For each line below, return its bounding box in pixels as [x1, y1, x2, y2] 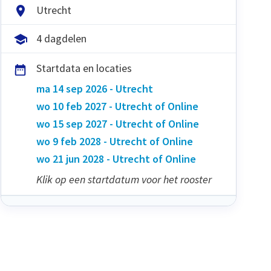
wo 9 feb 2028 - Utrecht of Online [36, 134, 193, 149]
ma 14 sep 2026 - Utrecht [36, 82, 153, 96]
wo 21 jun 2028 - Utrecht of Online [36, 152, 196, 166]
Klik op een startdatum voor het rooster [36, 172, 212, 187]
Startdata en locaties [36, 61, 132, 76]
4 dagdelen [36, 31, 87, 46]
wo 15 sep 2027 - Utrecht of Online [36, 117, 199, 131]
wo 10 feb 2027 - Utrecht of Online [36, 99, 198, 114]
